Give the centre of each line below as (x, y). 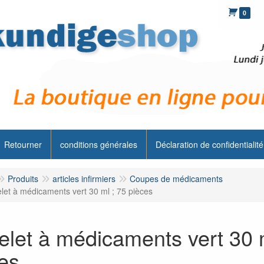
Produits (23, 179)
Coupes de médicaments (176, 179)
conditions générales (98, 144)
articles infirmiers (84, 179)
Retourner (23, 144)
